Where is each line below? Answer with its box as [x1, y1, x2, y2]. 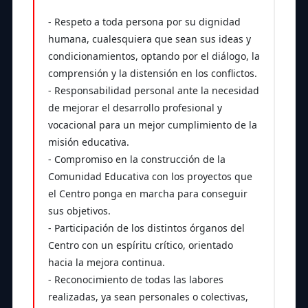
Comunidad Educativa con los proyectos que [47, 170, 252, 184]
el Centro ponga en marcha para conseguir [47, 187, 247, 201]
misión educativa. [47, 135, 129, 149]
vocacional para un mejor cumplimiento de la [47, 118, 257, 132]
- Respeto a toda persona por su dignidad [47, 15, 241, 29]
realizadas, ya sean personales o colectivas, [47, 290, 248, 304]
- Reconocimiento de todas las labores [47, 273, 223, 287]
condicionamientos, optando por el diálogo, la [47, 49, 260, 63]
